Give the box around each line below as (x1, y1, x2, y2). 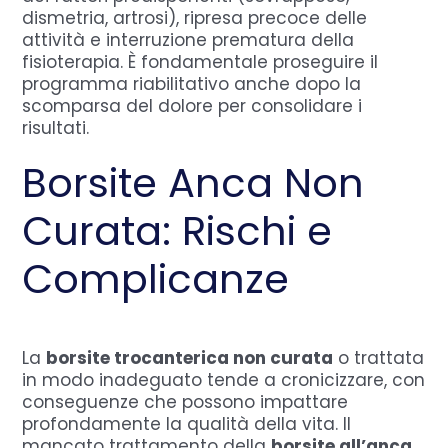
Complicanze (22, 250, 290, 307)
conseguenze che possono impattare (22, 389, 349, 414)
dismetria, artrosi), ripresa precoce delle (22, 5, 368, 30)
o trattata (333, 345, 425, 370)
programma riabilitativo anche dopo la (22, 71, 362, 96)
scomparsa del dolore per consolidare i (22, 93, 363, 118)
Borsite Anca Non (22, 154, 365, 211)
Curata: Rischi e (22, 202, 333, 259)
